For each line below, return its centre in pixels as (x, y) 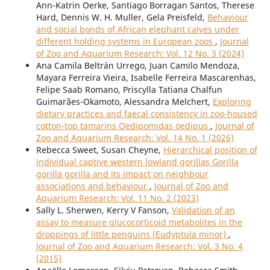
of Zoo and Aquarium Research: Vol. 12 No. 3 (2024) (140, 54)
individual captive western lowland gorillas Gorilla (137, 162)
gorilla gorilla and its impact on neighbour (122, 174)
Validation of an (203, 210)
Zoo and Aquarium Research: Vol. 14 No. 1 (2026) (135, 138)
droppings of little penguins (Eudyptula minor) (132, 234)
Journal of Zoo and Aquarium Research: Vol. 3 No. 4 (139, 246)
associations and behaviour (93, 186)
